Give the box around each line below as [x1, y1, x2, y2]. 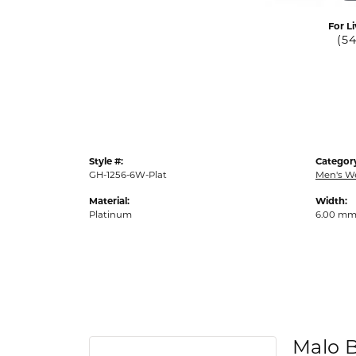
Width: [315, 195, 347, 207]
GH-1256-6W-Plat [89, 168, 167, 180]
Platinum [89, 208, 132, 220]
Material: [89, 195, 130, 207]
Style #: [89, 155, 123, 167]
